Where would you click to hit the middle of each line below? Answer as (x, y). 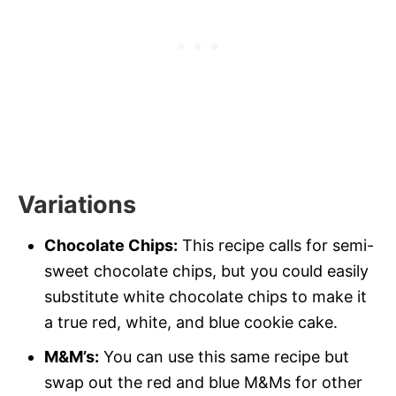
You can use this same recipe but (224, 357)
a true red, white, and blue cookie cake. (191, 323)
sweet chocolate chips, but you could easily (206, 271)
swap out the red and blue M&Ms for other (203, 383)
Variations (77, 205)
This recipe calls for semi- (276, 246)
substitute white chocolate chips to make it (206, 297)
